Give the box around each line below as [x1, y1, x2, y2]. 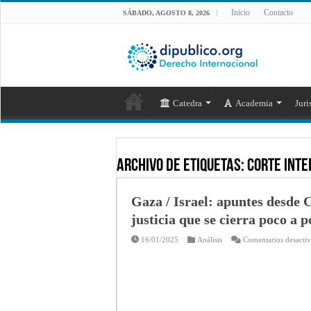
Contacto [264, 8, 293, 17]
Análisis [197, 235, 222, 244]
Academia [235, 97, 273, 108]
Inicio [231, 8, 250, 17]
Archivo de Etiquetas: [117, 156, 247, 176]
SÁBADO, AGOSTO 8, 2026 [123, 9, 210, 17]
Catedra [173, 97, 202, 108]
